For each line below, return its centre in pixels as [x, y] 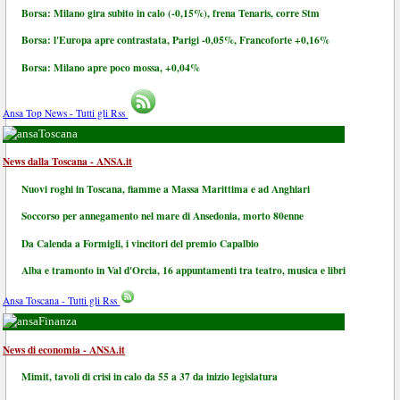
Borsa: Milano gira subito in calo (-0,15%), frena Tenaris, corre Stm [171, 12]
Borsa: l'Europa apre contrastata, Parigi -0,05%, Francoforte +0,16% [176, 40]
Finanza [58, 322]
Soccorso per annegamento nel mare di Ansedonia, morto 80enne [163, 216]
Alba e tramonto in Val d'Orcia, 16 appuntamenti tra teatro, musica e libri [184, 271]
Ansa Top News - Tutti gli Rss [66, 112]
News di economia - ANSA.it [64, 349]
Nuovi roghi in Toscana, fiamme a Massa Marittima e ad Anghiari [166, 188]
